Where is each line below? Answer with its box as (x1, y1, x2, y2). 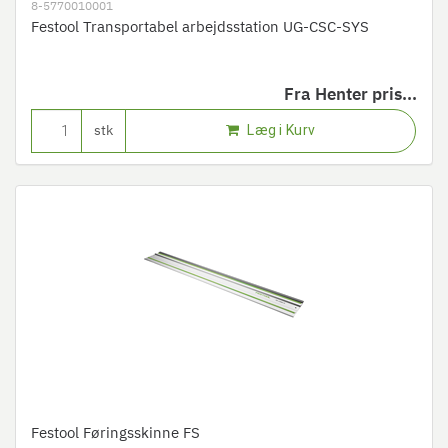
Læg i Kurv (244, 122, 316, 138)
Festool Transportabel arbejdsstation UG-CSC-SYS (31, 20, 369, 35)
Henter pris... (315, 87, 417, 104)
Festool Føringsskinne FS (31, 426, 200, 441)
